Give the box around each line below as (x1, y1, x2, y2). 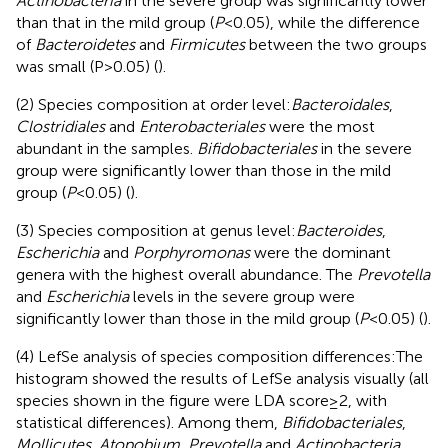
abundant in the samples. (16, 138, 197, 158)
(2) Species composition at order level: (16, 94, 291, 114)
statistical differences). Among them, (16, 412, 282, 432)
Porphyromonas (133, 242, 250, 262)
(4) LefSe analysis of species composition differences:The (16, 346, 423, 366)
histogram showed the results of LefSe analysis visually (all (16, 368, 429, 388)
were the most (265, 116, 375, 136)
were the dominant (250, 242, 391, 262)
